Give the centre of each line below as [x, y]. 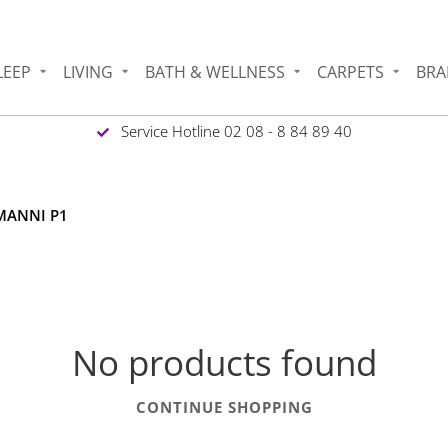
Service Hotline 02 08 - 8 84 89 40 [234, 130]
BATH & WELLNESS [215, 71]
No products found [224, 362]
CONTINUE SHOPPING [224, 406]
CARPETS [351, 71]
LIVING [88, 71]
